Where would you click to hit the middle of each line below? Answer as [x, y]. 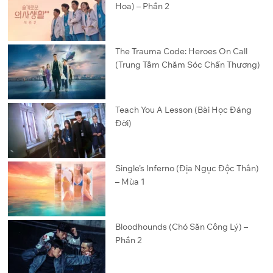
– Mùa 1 [130, 182]
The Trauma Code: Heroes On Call [182, 51]
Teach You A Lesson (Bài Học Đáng [184, 110]
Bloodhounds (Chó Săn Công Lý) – [182, 227]
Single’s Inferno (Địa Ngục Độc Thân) [187, 168]
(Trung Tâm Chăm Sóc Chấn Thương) [188, 65]
